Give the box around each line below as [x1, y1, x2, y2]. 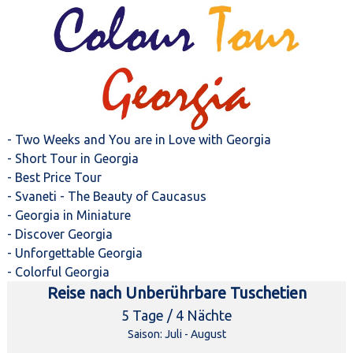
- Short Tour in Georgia [6, 151, 139, 166]
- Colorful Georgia [6, 265, 110, 280]
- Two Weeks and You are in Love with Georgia [6, 132, 271, 147]
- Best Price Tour [6, 170, 102, 185]
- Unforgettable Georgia [6, 246, 143, 261]
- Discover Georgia [6, 227, 113, 242]
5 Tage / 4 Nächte [121, 307, 232, 324]
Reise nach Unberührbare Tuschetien [46, 284, 307, 303]
